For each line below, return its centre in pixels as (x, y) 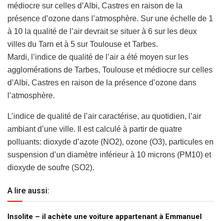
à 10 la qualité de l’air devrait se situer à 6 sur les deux (102, 32)
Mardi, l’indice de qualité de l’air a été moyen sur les (98, 57)
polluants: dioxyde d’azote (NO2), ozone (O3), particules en (110, 142)
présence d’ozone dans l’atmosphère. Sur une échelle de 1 (110, 19)
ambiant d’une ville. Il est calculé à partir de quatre (95, 129)
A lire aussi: (28, 191)
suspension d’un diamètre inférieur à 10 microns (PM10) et (109, 155)
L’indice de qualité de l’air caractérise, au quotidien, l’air (104, 116)
